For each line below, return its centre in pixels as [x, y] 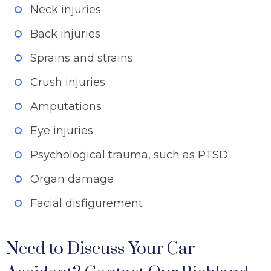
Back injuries [65, 34]
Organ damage [72, 179]
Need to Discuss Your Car [100, 249]
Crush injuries [68, 82]
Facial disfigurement [87, 203]
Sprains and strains [82, 58]
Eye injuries [62, 131]
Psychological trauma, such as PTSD [129, 155]
